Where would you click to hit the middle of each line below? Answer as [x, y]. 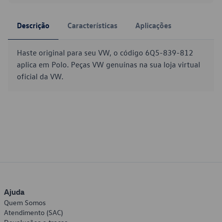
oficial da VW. [40, 76]
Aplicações [153, 25]
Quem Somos [25, 202]
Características [92, 25]
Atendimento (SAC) [33, 212]
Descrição [33, 25]
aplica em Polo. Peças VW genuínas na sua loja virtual [109, 64]
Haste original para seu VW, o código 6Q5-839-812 [105, 53]
